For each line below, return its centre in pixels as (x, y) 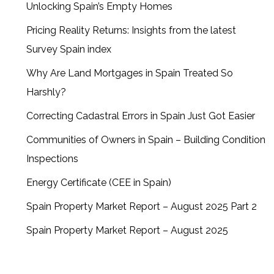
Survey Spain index (69, 49)
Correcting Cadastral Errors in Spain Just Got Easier (141, 116)
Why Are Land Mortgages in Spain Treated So (130, 73)
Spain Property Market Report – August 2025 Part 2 (142, 206)
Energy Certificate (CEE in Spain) (99, 182)
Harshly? (46, 92)
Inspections (53, 158)
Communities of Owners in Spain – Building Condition (146, 139)
